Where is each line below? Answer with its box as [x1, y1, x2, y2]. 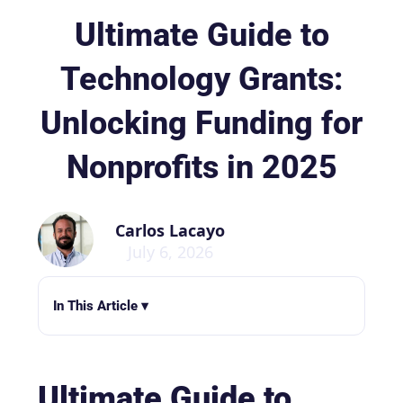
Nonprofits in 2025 [66, 148, 337, 187]
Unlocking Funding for [40, 104, 363, 143]
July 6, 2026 [127, 241, 213, 264]
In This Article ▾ [53, 298, 148, 315]
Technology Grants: [60, 60, 343, 99]
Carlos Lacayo [115, 219, 225, 242]
